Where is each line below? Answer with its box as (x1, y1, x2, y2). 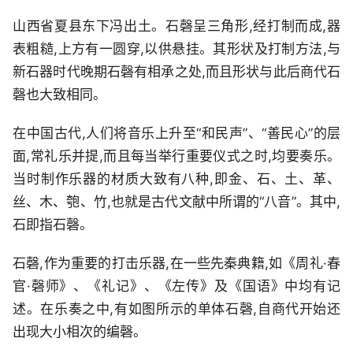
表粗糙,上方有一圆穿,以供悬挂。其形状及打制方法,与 (13, 40, 340, 57)
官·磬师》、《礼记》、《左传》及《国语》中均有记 (13, 277, 340, 294)
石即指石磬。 (13, 216, 93, 232)
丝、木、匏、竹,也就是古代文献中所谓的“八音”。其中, (13, 193, 340, 210)
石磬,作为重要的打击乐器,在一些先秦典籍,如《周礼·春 (13, 255, 340, 271)
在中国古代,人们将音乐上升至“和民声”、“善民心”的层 (13, 124, 340, 141)
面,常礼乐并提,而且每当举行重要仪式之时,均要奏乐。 (13, 147, 340, 164)
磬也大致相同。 (13, 86, 106, 102)
